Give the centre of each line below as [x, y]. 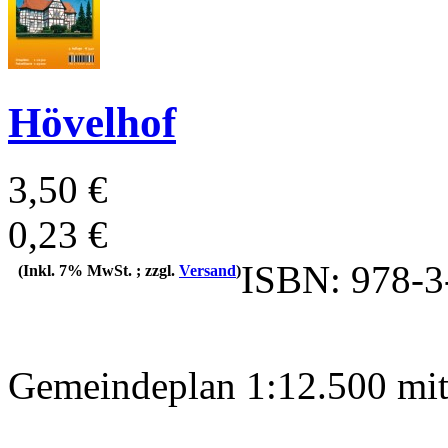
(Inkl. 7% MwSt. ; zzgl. [98, 270]
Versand [207, 270]
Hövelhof [92, 122]
